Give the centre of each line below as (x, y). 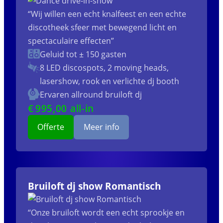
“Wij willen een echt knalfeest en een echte (107, 14)
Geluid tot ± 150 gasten (83, 54)
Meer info (101, 127)
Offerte (51, 127)
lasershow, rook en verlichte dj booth (110, 81)
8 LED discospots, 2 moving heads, (104, 67)
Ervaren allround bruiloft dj (91, 94)
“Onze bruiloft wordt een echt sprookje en (106, 212)
